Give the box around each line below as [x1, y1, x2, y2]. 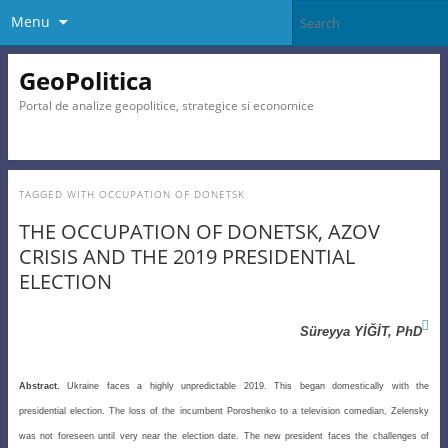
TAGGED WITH [18, 187, 99, 202]
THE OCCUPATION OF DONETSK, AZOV [18, 218, 380, 246]
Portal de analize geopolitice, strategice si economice [18, 96, 314, 114]
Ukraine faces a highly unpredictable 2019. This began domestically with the [59, 380, 430, 391]
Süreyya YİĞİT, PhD [300, 324, 423, 340]
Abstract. [18, 380, 60, 391]
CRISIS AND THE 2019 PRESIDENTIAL [18, 243, 355, 271]
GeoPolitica [18, 63, 153, 97]
